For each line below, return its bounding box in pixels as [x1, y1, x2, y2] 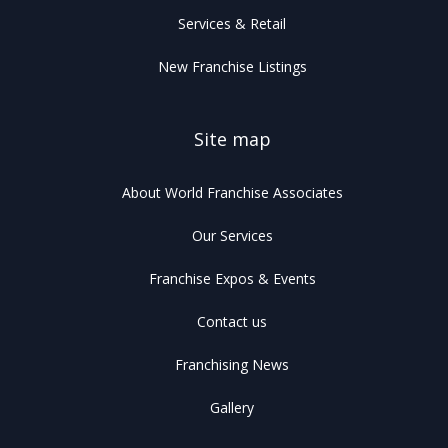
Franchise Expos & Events [148, 269, 316, 289]
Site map [193, 127, 271, 152]
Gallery [210, 398, 255, 418]
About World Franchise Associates [121, 183, 343, 203]
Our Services [191, 226, 273, 246]
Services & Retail [178, 14, 287, 34]
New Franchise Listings [157, 57, 307, 77]
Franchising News [175, 355, 290, 375]
